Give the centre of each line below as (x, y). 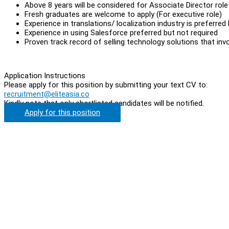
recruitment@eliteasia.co (47, 94)
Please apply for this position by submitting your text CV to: (106, 85)
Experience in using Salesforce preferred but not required (121, 32)
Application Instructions (45, 75)
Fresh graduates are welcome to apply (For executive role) (123, 14)
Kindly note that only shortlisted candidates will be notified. (104, 103)
